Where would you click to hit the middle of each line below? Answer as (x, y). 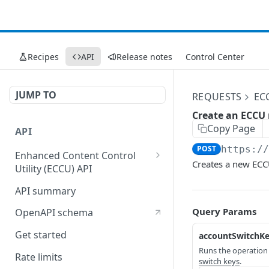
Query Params (224, 211)
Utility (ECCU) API (53, 168)
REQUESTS (217, 97)
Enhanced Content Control (75, 155)
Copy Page (231, 128)
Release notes (144, 56)
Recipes (43, 56)
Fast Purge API (54, 186)
